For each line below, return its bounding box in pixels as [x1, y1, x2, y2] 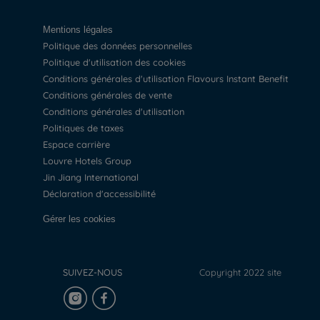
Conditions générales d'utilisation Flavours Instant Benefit [49, 73, 289, 84]
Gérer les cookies [50, 214, 116, 224]
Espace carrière [48, 139, 111, 150]
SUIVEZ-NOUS [62, 266, 122, 278]
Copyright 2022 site [199, 266, 281, 278]
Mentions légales [51, 24, 114, 35]
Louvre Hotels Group [48, 155, 132, 166]
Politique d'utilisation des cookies [49, 56, 186, 68]
